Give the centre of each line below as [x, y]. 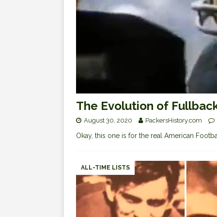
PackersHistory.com [174, 121]
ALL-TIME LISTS [105, 168]
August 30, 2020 [108, 121]
